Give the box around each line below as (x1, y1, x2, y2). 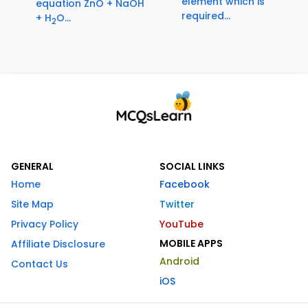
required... (181, 9, 230, 23)
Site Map (11, 197, 54, 211)
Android (159, 254, 199, 268)
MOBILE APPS (159, 236, 223, 250)
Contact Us (11, 256, 68, 271)
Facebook (159, 177, 210, 191)
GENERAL (11, 159, 54, 173)
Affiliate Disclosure (11, 236, 105, 251)
